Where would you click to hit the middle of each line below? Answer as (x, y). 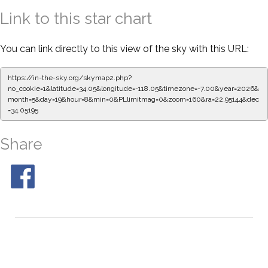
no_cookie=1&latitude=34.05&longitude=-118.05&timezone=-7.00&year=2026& (133, 88)
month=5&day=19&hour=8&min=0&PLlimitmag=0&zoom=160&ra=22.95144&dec (133, 99)
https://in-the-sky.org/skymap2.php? (70, 77)
